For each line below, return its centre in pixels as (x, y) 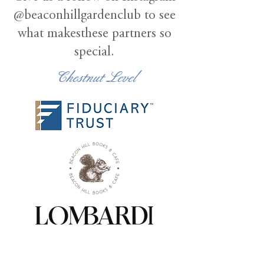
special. (94, 52)
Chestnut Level (94, 78)
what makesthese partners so (94, 34)
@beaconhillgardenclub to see (94, 16)
